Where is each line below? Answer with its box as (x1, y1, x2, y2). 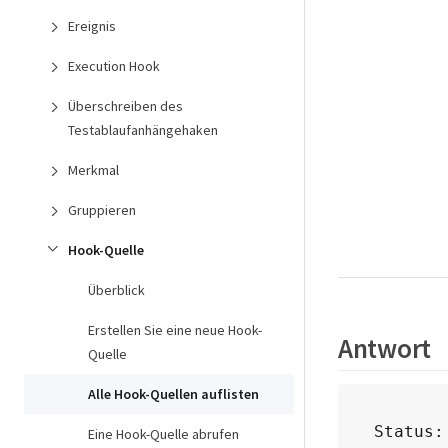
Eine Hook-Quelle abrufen (88, 425, 239, 443)
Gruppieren (68, 201, 136, 219)
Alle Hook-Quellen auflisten (88, 385, 259, 403)
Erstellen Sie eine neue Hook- (88, 321, 262, 339)
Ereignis (68, 17, 116, 35)
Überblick (88, 281, 145, 299)
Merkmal (68, 161, 119, 179)
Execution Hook (68, 57, 160, 75)
